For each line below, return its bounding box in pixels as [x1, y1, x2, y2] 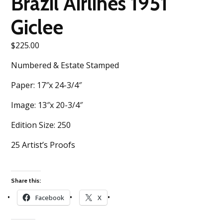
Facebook [35, 193, 64, 202]
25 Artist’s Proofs [11, 139, 76, 150]
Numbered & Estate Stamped [11, 59, 119, 71]
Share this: [11, 176, 41, 184]
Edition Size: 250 [11, 119, 71, 130]
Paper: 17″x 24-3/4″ [11, 79, 82, 91]
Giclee [11, 14, 64, 39]
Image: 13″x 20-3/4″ [11, 99, 83, 111]
